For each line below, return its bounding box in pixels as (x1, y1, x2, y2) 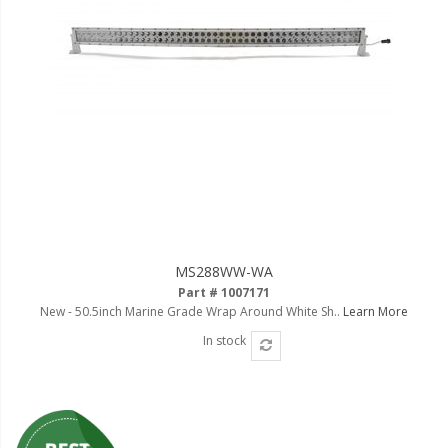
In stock (202, 331, 246, 349)
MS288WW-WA (175, 261, 273, 281)
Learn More (343, 302, 408, 320)
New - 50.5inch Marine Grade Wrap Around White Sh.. (40, 302, 343, 320)
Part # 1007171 (178, 283, 270, 301)
